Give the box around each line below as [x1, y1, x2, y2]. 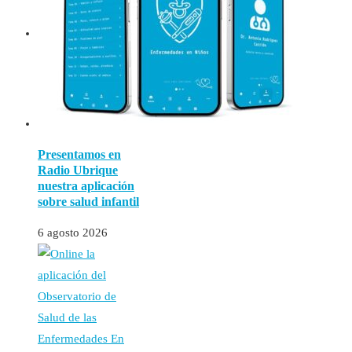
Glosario [69, 90, 111, 103]
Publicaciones [69, 69, 137, 82]
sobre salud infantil [38, 195, 139, 209]
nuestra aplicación [38, 179, 134, 193]
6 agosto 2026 [38, 226, 108, 240]
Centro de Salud [69, 48, 148, 60]
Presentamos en [38, 148, 121, 162]
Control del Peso [69, 5, 150, 18]
